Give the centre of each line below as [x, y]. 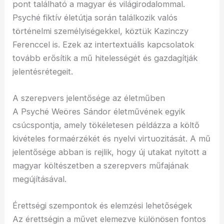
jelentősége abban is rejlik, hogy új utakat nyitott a [110, 152]
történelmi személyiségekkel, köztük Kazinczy [101, 31]
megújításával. [40, 179]
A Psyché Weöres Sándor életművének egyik [99, 112]
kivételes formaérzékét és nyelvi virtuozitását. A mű [112, 139]
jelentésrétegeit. [43, 71]
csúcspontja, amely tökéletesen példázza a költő [106, 125]
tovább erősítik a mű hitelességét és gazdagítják [105, 58]
